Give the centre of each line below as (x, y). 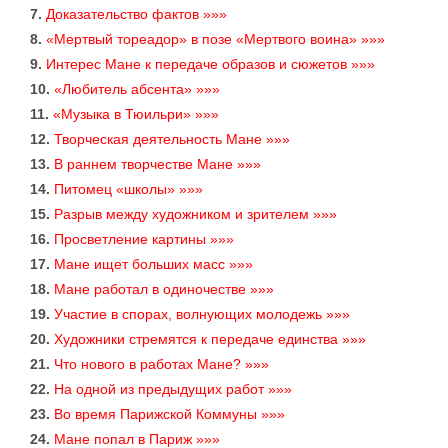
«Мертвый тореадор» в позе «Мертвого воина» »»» (215, 39)
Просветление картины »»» (144, 239)
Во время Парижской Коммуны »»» (169, 414)
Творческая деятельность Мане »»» (172, 139)
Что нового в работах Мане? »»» (161, 364)
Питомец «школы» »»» (128, 189)
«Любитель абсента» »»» (137, 89)
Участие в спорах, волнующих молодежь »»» (202, 314)
